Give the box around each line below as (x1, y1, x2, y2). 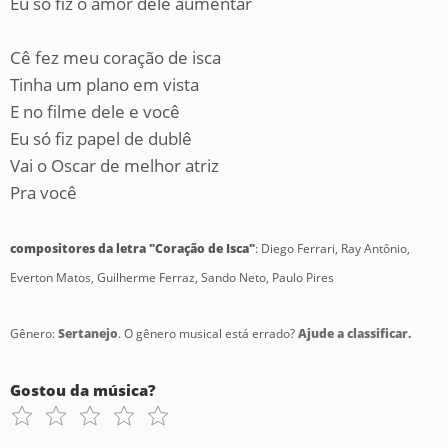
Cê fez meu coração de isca (10, 46, 221, 69)
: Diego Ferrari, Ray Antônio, (255, 240, 410, 257)
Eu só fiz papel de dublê (10, 127, 192, 150)
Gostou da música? (10, 380, 156, 400)
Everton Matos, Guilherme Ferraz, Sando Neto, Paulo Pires (10, 269, 334, 286)
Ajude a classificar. (298, 325, 411, 342)
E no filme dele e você (10, 100, 180, 123)
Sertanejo (58, 325, 118, 342)
